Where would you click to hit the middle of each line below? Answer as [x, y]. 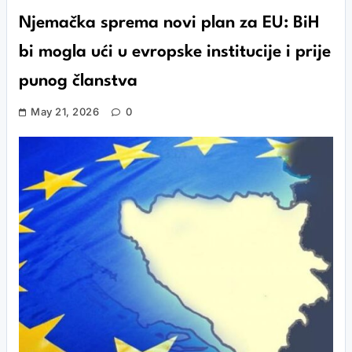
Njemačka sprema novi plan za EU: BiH [169, 23]
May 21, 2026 [65, 112]
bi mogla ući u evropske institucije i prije [175, 52]
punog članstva [78, 81]
